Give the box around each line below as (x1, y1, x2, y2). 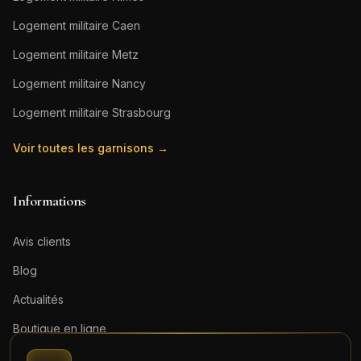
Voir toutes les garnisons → (13, 141, 168, 155)
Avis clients (13, 234, 71, 248)
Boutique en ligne (13, 322, 106, 335)
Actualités (13, 293, 64, 306)
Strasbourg (112, 106, 171, 119)
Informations (13, 192, 86, 210)
